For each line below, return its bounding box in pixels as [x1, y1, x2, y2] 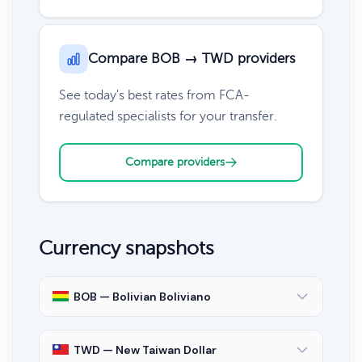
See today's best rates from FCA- [59, 87, 250, 103]
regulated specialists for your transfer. [59, 108, 277, 124]
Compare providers [124, 155, 225, 168]
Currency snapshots [39, 237, 214, 259]
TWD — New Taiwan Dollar [74, 342, 217, 357]
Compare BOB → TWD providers [88, 50, 296, 66]
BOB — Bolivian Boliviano [74, 288, 211, 304]
